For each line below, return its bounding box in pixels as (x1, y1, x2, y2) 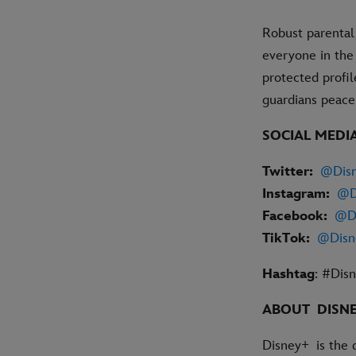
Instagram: (262, 185, 330, 202)
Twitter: (262, 163, 320, 180)
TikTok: (262, 230, 317, 246)
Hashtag (262, 265, 315, 282)
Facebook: (262, 207, 335, 224)
